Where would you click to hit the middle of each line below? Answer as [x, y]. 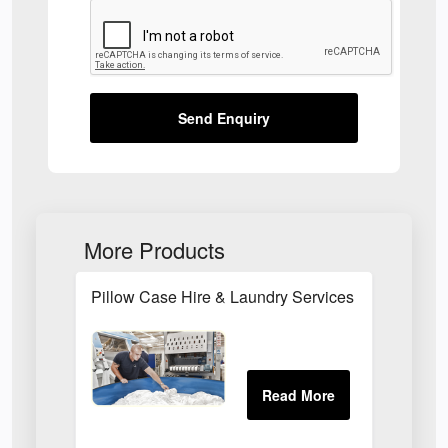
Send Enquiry [224, 118]
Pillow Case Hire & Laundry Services [223, 296]
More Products [154, 249]
